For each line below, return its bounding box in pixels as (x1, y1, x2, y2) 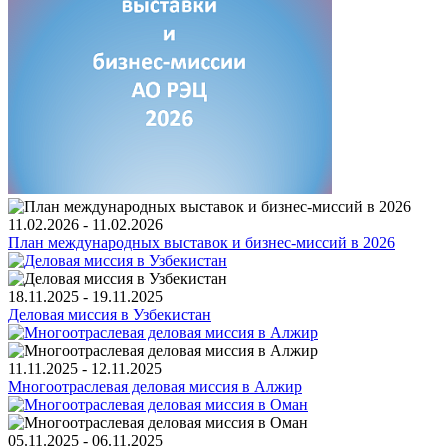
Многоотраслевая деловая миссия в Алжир (8, 377, 302, 395)
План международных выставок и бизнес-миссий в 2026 (8, 233, 395, 251)
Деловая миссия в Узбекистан (8, 305, 211, 323)
